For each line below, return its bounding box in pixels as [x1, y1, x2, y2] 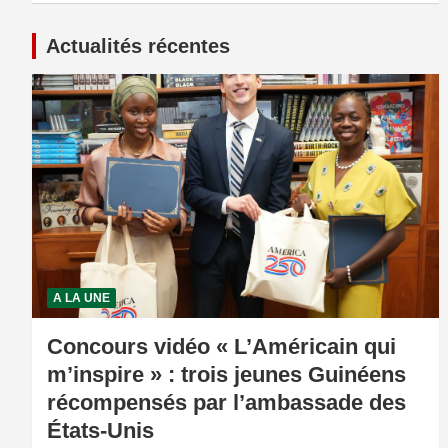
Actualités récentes [46, 35, 230, 58]
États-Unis [47, 418, 154, 444]
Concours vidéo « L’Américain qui [47, 334, 396, 360]
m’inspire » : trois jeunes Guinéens [47, 362, 406, 388]
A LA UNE [53, 291, 110, 306]
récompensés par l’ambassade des [47, 390, 406, 416]
